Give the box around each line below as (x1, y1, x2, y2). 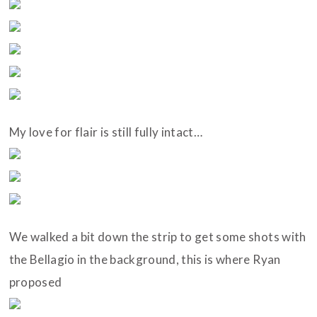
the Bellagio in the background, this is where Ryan (8, 252, 281, 267)
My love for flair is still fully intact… (8, 125, 203, 140)
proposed (8, 275, 62, 290)
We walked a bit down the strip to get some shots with (8, 229, 306, 245)
